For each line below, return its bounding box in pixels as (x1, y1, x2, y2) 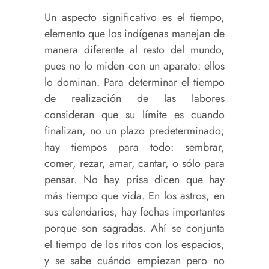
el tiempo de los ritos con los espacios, (44, 237, 225, 253)
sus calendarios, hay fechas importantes (44, 204, 225, 220)
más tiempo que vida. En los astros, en (44, 188, 225, 204)
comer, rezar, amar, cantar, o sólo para (44, 156, 225, 172)
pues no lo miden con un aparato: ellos (44, 58, 225, 74)
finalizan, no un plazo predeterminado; (44, 123, 225, 139)
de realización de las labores (44, 91, 225, 107)
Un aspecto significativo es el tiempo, (44, 10, 225, 26)
